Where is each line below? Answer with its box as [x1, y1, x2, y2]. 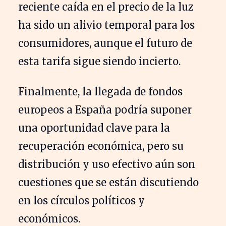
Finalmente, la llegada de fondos [18, 85, 183, 98]
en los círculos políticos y [18, 194, 145, 207]
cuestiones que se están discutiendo [18, 176, 199, 189]
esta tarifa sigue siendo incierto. [18, 55, 181, 68]
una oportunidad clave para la [18, 122, 170, 135]
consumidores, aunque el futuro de [18, 37, 192, 50]
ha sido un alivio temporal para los [18, 19, 195, 32]
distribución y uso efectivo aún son [18, 158, 195, 171]
